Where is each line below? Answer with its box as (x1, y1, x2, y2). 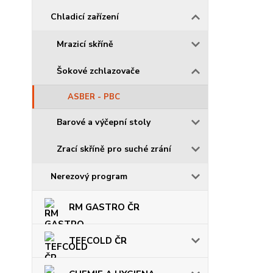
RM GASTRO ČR (69, 201, 140, 213)
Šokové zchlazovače (57, 65, 140, 77)
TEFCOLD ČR (69, 235, 127, 247)
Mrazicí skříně (57, 38, 113, 50)
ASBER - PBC (68, 91, 120, 102)
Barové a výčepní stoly (57, 116, 151, 128)
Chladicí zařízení (51, 11, 119, 23)
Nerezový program (51, 171, 127, 182)
